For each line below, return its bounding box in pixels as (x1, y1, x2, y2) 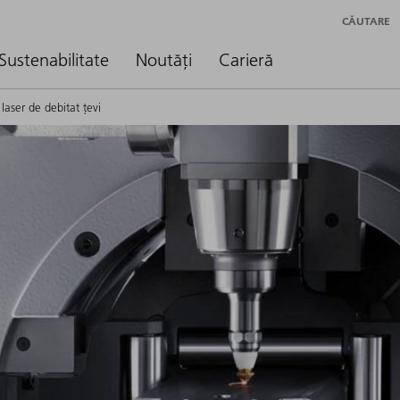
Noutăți (136, 49, 192, 71)
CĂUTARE (342, 13, 390, 28)
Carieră (219, 49, 273, 71)
